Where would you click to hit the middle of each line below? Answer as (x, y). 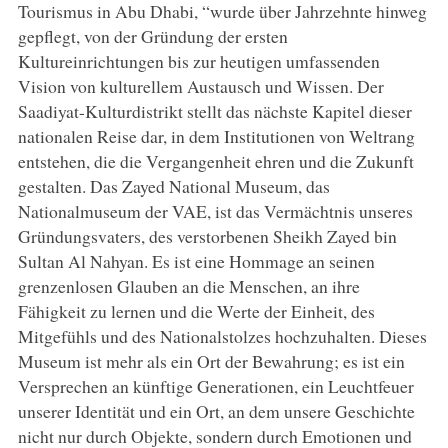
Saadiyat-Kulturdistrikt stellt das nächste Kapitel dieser (214, 111)
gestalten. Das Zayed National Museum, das (173, 186)
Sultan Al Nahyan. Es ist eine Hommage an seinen (196, 261)
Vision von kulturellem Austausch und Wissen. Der (200, 86)
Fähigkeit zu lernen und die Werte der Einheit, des (196, 311)
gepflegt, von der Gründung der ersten (152, 36)
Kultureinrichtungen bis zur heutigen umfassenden (198, 61)
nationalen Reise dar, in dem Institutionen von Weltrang (216, 136)
